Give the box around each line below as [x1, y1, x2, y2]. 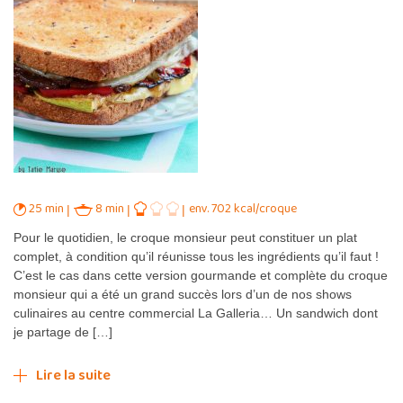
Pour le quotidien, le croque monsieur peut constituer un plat [13, 229, 357, 245]
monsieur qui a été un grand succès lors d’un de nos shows [13, 286, 352, 301]
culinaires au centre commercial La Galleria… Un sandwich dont [13, 305, 378, 320]
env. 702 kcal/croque [189, 199, 297, 219]
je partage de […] [13, 324, 112, 339]
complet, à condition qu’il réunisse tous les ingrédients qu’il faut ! [13, 248, 379, 264]
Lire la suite [36, 363, 111, 387]
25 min [26, 199, 67, 219]
